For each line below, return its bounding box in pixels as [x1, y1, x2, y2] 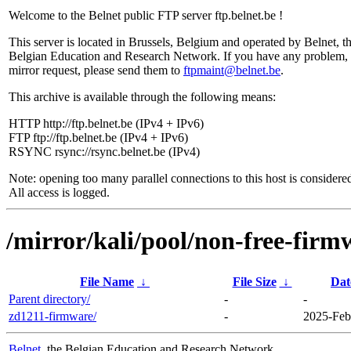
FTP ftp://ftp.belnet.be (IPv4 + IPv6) [9, 131, 188, 144]
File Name [80, 274, 134, 288]
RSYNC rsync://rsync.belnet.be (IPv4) [9, 145, 200, 158]
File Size [232, 274, 277, 288]
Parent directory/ [9, 291, 90, 306]
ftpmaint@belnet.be [183, 63, 280, 77]
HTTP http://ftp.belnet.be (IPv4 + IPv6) [9, 117, 204, 130]
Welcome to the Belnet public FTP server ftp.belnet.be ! [9, 9, 283, 22]
